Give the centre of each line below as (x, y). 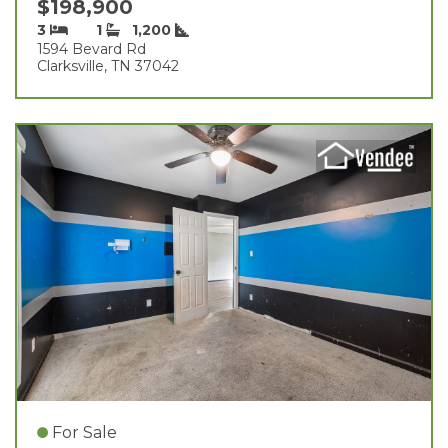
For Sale (84, 432)
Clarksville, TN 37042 (108, 65)
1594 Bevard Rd (91, 48)
